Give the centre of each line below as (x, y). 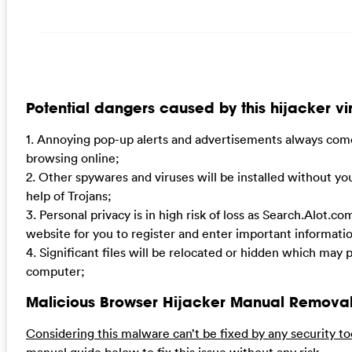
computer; (55, 271)
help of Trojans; (68, 195)
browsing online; (72, 158)
